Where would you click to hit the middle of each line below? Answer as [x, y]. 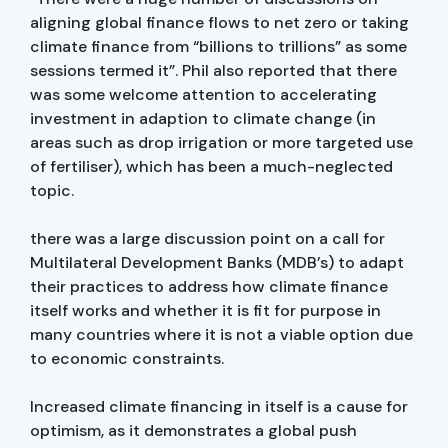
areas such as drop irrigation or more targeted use [221, 142]
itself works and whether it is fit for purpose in [205, 310]
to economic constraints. [129, 358]
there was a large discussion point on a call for [207, 238]
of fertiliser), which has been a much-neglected [211, 166]
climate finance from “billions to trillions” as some [218, 46]
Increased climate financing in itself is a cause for [219, 406]
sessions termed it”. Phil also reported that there [213, 70]
